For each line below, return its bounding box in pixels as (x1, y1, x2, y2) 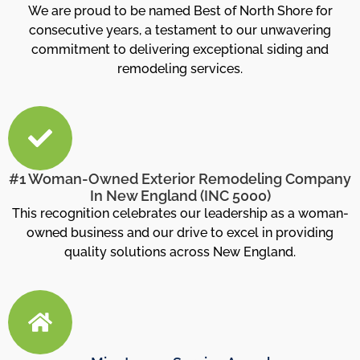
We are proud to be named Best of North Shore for (27, 2, 333, 18)
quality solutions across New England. (64, 244, 296, 260)
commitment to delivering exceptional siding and (31, 41, 329, 57)
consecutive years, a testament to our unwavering (29, 22, 331, 38)
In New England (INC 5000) (89, 187, 271, 205)
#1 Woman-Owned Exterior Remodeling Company (9, 170, 351, 188)
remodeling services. (117, 60, 243, 76)
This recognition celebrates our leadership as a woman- (11, 206, 349, 222)
